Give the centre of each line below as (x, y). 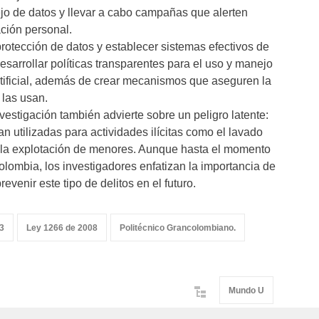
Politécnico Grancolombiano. (178, 228)
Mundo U (246, 291)
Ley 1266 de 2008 (62, 228)
